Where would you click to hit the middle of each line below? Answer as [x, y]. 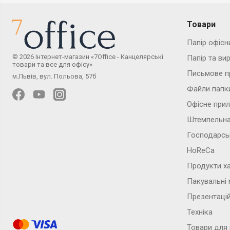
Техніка [200, 212]
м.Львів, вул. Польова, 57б [54, 76]
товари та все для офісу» [52, 64]
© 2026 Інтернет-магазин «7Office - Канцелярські [88, 56]
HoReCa [201, 150]
